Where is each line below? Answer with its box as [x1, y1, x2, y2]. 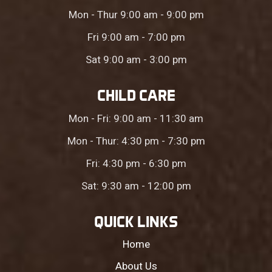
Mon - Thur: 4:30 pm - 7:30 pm [67, 134, 205, 149]
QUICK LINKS [94, 212, 178, 231]
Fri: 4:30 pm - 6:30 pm [86, 156, 186, 172]
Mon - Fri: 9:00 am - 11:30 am [69, 111, 203, 127]
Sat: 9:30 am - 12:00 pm [81, 178, 191, 194]
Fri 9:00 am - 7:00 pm [87, 30, 185, 46]
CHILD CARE [97, 86, 175, 105]
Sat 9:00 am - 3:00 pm [85, 52, 187, 68]
